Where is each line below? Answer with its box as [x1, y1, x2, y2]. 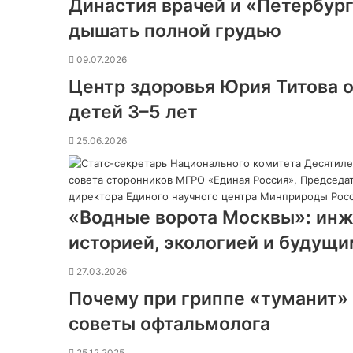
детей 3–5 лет [69, 100, 198, 123]
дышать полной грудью [69, 19, 281, 42]
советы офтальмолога [69, 312, 270, 335]
